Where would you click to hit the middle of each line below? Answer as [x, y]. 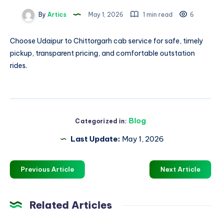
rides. [18, 65]
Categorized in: [101, 121]
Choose [23, 41]
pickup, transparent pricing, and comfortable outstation [102, 53]
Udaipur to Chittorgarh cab [82, 41]
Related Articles [71, 205]
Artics [56, 14]
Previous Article [47, 169]
